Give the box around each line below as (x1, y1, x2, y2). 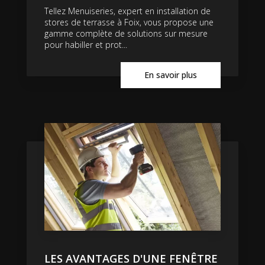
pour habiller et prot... (44, 39, 127, 51)
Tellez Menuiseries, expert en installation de (44, 5, 211, 17)
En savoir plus (144, 69, 197, 81)
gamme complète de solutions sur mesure (44, 28, 208, 40)
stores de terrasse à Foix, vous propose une (44, 17, 214, 28)
